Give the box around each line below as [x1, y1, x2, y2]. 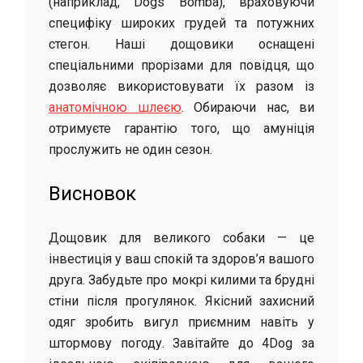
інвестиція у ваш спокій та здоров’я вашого [49, 250, 314, 267]
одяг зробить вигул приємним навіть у [49, 314, 314, 330]
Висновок [49, 181, 136, 205]
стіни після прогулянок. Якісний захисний [49, 293, 314, 309]
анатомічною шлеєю [49, 99, 181, 115]
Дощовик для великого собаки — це [49, 229, 314, 246]
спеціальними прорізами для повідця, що [49, 57, 314, 73]
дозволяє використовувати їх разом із [49, 78, 314, 94]
